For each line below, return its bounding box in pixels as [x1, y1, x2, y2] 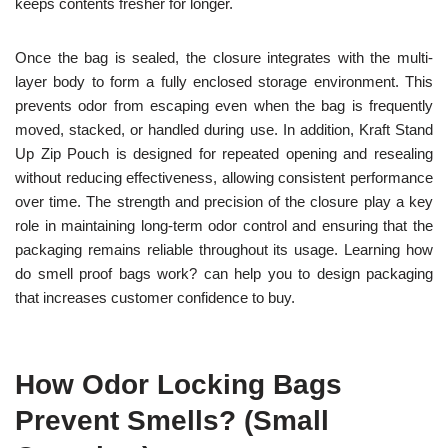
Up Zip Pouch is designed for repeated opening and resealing [15, 145, 433, 163]
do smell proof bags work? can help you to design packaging [15, 265, 433, 283]
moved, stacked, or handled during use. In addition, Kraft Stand [15, 121, 433, 139]
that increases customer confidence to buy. [15, 289, 295, 307]
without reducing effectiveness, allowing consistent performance [15, 169, 433, 187]
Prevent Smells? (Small [15, 404, 329, 436]
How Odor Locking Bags [15, 368, 342, 400]
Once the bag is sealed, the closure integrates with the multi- [15, 49, 433, 67]
